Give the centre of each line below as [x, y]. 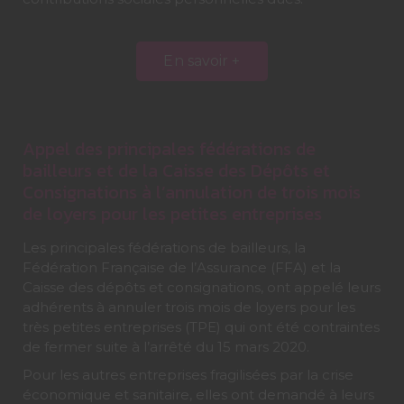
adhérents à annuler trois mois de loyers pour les [188, 308]
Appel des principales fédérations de [169, 149]
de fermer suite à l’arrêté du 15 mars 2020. [165, 347]
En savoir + [202, 60]
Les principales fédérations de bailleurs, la [164, 248]
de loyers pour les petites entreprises [172, 214]
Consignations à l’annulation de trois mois [191, 193]
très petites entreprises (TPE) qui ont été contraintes [201, 327]
